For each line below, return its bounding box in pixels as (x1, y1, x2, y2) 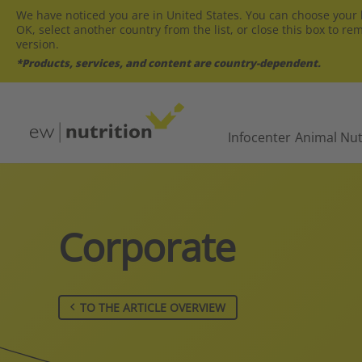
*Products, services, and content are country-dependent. (16, 56, 321, 70)
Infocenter (227, 128, 291, 146)
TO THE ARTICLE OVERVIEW (80, 299, 225, 315)
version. (16, 36, 59, 52)
